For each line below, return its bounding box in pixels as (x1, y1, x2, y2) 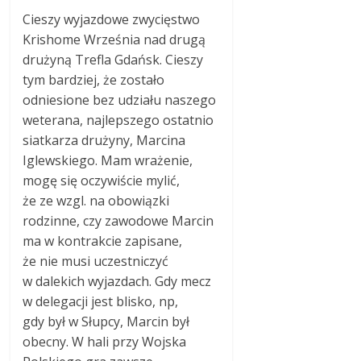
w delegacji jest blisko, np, (23, 293, 179, 311)
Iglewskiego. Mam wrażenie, (23, 151, 193, 170)
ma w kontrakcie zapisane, (23, 232, 183, 251)
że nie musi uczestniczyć (23, 252, 169, 271)
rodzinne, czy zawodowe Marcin (23, 212, 214, 230)
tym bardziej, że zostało (23, 71, 165, 89)
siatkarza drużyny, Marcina (23, 131, 186, 150)
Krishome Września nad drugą (23, 31, 206, 49)
